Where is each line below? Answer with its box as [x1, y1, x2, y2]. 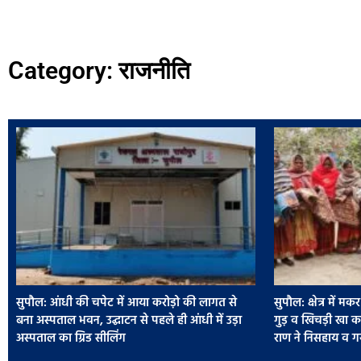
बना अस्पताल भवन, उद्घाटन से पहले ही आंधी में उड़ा [16, 311, 242, 331]
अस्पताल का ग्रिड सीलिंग [16, 329, 126, 349]
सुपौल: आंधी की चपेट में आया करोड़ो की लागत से [16, 293, 237, 313]
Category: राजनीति [8, 56, 190, 85]
